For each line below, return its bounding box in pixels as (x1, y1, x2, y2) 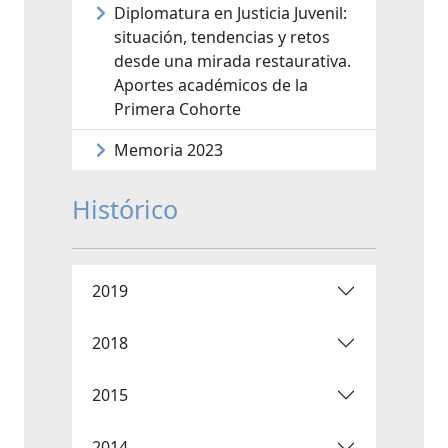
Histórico (72, 192, 178, 227)
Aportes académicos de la (114, 74, 308, 97)
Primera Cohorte (114, 98, 241, 121)
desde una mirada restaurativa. (114, 50, 351, 73)
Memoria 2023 (114, 139, 223, 162)
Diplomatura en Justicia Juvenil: (114, 2, 347, 25)
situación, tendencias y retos (114, 26, 330, 49)
